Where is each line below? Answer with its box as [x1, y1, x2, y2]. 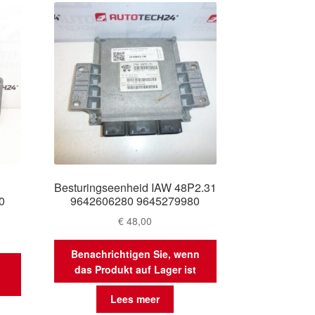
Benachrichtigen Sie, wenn [70, 246, 200, 261]
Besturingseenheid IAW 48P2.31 [53, 179, 217, 195]
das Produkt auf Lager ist [74, 262, 196, 276]
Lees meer [110, 292, 160, 307]
